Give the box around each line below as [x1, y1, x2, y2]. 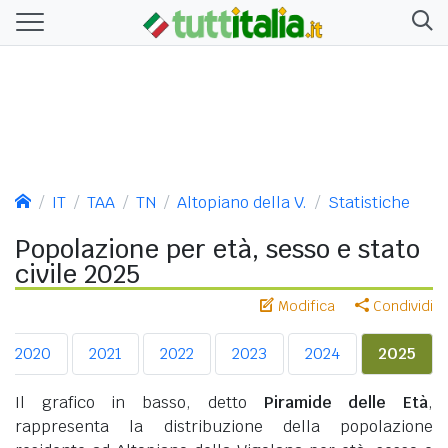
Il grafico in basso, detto [15, 391, 264, 413]
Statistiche [328, 191, 410, 213]
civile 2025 [15, 257, 140, 290]
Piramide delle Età [263, 391, 429, 413]
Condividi [369, 296, 433, 315]
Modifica [274, 296, 335, 315]
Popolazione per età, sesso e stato [15, 232, 420, 265]
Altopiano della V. [177, 191, 307, 213]
